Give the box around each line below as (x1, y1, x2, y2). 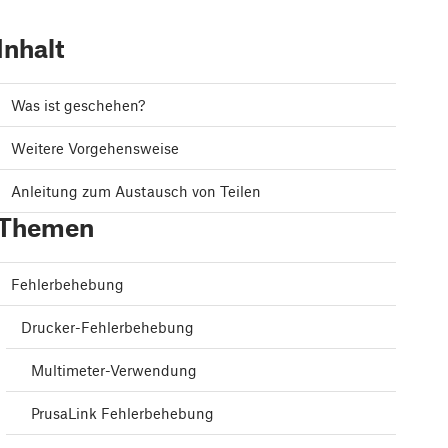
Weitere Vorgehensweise (11, 139, 179, 158)
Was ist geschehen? (11, 96, 145, 115)
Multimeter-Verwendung (31, 361, 197, 380)
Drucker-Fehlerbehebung (21, 318, 194, 337)
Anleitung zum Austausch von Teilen (11, 182, 261, 201)
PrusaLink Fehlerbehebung (31, 404, 214, 423)
